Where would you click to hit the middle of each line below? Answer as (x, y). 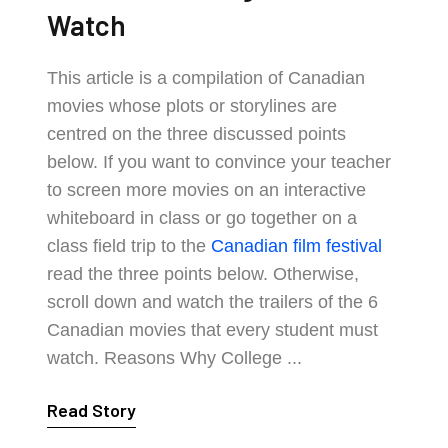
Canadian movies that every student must (213, 330)
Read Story (92, 410)
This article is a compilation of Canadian (206, 78)
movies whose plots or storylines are (192, 106)
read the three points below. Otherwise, (203, 274)
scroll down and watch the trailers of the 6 (213, 302)
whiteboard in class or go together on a (202, 218)
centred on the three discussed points (197, 134)
